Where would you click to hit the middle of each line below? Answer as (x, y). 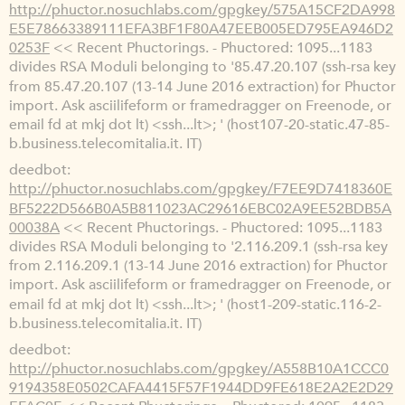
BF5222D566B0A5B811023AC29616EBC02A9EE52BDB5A (200, 208)
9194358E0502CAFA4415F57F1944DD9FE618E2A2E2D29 (201, 388)
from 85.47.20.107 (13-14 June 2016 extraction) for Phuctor (202, 86)
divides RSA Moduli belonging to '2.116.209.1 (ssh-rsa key (198, 247)
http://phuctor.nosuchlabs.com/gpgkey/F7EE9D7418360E (201, 189)
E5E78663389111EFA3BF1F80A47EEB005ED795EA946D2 (201, 29)
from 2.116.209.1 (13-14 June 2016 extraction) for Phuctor (198, 266)
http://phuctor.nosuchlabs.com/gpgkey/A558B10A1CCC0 (199, 369)
